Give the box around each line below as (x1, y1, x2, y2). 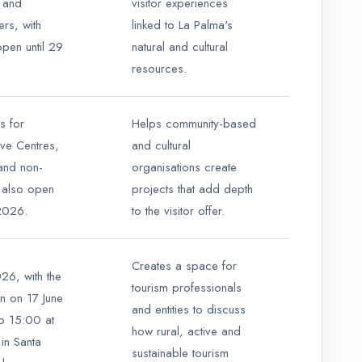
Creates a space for (132, 257, 237, 276)
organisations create (132, 158, 237, 177)
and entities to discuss (132, 301, 246, 319)
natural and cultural (132, 38, 228, 57)
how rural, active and (132, 322, 241, 341)
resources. (132, 60, 187, 78)
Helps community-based (132, 115, 256, 133)
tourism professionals (132, 279, 242, 297)
